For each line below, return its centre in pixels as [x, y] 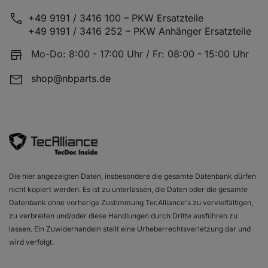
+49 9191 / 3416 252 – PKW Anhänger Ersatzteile [140, 31]
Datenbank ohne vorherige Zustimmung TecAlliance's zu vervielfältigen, [131, 202]
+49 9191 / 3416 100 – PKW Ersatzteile [116, 18]
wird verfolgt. [31, 242]
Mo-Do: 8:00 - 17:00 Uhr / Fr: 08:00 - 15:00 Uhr [140, 54]
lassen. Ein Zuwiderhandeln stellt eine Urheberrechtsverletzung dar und [130, 229]
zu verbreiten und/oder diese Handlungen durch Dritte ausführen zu [123, 215]
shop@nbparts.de [71, 78]
